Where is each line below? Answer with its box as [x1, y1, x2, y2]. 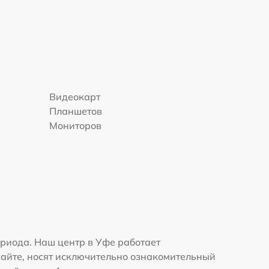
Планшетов [49, 105, 103, 118]
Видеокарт [49, 91, 101, 103]
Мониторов [49, 119, 102, 132]
